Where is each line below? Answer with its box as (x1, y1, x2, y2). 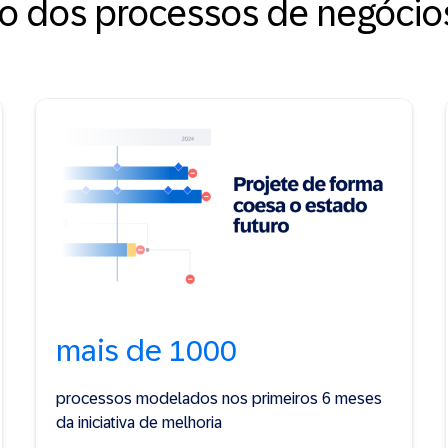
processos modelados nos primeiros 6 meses (55, 389, 382, 407)
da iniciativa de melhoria (55, 413, 222, 431)
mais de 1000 (55, 333, 237, 367)
